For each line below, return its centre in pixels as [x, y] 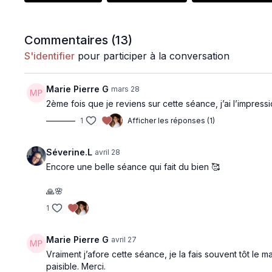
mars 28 [126, 89]
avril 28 [108, 152]
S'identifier [50, 56]
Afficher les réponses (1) [172, 121]
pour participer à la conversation [152, 56]
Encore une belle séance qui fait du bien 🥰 [133, 167]
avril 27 [124, 240]
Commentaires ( [70, 40]
